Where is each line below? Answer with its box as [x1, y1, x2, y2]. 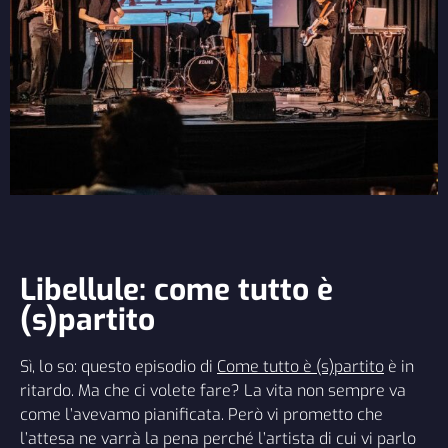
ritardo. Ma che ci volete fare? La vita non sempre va [20, 380, 406, 402]
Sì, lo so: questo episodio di [20, 356, 217, 378]
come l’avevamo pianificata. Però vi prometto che [20, 404, 383, 426]
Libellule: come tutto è [20, 270, 333, 311]
